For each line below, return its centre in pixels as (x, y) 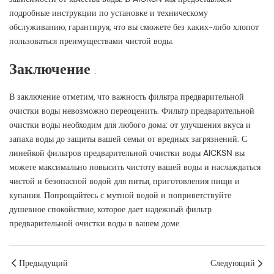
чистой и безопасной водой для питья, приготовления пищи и (124, 181)
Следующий (233, 263)
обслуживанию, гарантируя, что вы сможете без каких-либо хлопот (134, 27)
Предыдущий (43, 263)
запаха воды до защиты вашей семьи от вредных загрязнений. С (128, 139)
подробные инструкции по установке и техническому (109, 13)
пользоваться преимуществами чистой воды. (91, 41)
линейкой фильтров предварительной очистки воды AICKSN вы (127, 153)
